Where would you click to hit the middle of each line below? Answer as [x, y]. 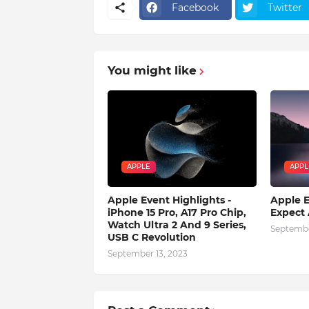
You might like [152, 71]
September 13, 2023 [147, 254]
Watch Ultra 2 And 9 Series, [177, 225]
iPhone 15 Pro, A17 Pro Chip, [177, 213]
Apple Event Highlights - [169, 200]
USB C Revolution [151, 238]
